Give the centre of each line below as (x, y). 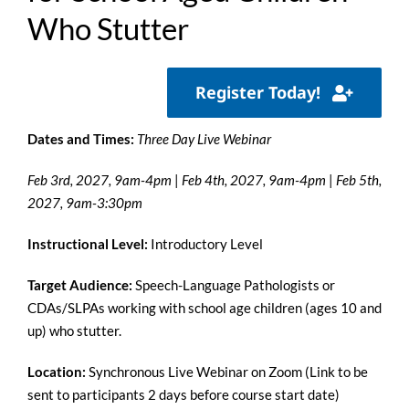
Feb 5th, (358, 180)
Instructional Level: (89, 244)
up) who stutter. (74, 331)
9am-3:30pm (104, 203)
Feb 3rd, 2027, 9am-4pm (100, 180)
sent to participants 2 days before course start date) (183, 395)
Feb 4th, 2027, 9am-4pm (255, 180)
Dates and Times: (80, 139)
